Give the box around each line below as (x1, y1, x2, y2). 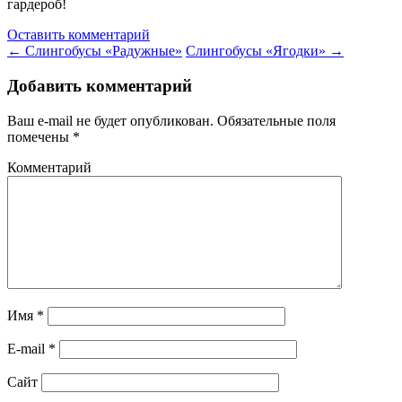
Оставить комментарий (7, 27, 150, 43)
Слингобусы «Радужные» (22, 43, 182, 59)
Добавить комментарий (7, 76, 192, 96)
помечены (7, 128, 73, 144)
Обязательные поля (214, 112, 336, 128)
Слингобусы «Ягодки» (186, 43, 329, 59)
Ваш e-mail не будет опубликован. (7, 112, 214, 128)
